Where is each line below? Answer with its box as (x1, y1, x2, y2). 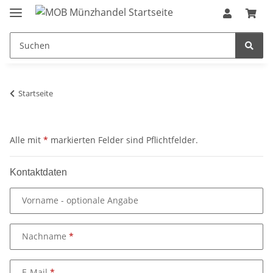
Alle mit (10, 133, 43, 146)
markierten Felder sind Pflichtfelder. (48, 133, 198, 146)
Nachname (22, 230, 69, 243)
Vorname (22, 194, 58, 207)
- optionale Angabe (58, 194, 138, 207)
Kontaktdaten (10, 166, 67, 177)
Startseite (18, 87, 53, 99)
